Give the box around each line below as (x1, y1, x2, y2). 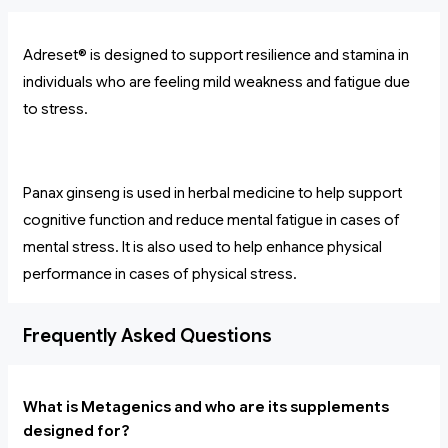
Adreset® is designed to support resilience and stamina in (23, 46, 409, 65)
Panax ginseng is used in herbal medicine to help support (23, 184, 402, 203)
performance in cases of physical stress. (23, 265, 297, 284)
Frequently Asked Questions (23, 325, 272, 348)
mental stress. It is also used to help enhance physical (23, 238, 382, 257)
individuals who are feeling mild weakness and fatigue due (23, 73, 410, 92)
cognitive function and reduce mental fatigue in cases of (23, 211, 400, 230)
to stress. (23, 100, 88, 119)
